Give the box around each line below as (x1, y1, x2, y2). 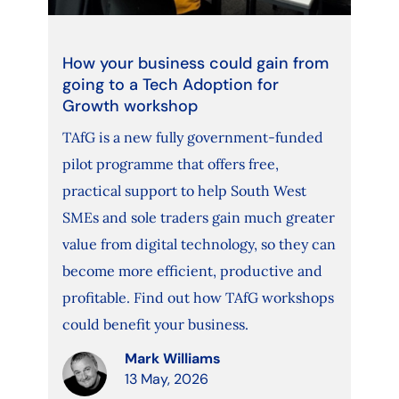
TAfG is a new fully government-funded (61, 128, 323, 147)
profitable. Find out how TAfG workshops (61, 289, 334, 307)
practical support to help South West (61, 182, 306, 200)
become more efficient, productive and (61, 262, 322, 281)
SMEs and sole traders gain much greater (61, 208, 335, 227)
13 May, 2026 (124, 370, 208, 389)
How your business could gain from (61, 53, 329, 75)
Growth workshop (61, 95, 198, 118)
